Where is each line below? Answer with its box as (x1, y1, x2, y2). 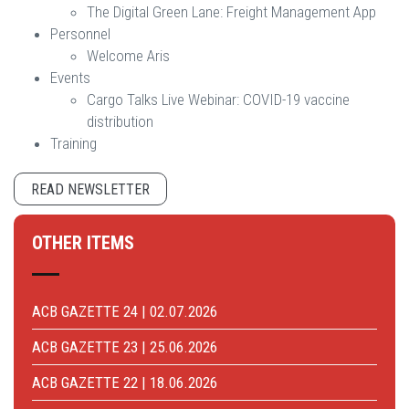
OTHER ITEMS (32, 231, 134, 254)
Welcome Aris (87, 46, 170, 65)
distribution (87, 111, 153, 131)
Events (50, 68, 90, 87)
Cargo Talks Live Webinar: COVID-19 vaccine (87, 89, 350, 109)
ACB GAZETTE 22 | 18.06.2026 (32, 372, 217, 392)
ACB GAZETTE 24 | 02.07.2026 (32, 301, 217, 320)
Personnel (50, 24, 110, 43)
